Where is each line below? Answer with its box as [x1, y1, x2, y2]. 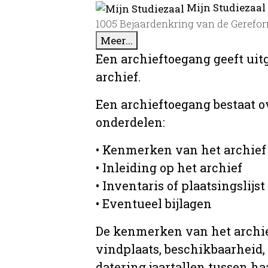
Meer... [100, 33, 133, 48]
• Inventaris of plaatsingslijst [96, 178, 265, 194]
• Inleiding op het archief [96, 160, 242, 176]
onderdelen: [96, 114, 165, 130]
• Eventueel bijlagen [96, 196, 212, 212]
